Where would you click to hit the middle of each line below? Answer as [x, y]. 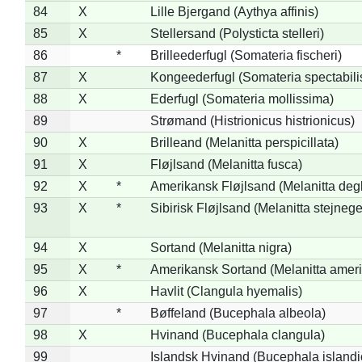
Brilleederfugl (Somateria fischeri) [246, 55]
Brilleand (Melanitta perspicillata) [244, 142]
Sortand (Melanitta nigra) [221, 247]
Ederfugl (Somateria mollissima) [242, 99]
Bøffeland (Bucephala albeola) [238, 313]
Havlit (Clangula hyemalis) [226, 291]
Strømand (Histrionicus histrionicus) [252, 120]
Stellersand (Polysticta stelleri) [237, 33]
